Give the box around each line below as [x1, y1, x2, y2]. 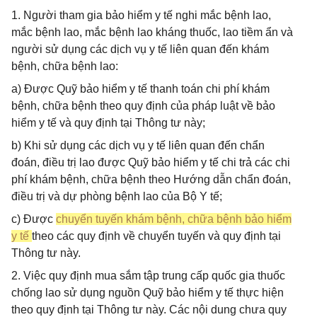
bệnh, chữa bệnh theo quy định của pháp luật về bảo [11, 100, 275, 112]
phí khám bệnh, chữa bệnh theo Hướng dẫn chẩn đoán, [11, 173, 291, 185]
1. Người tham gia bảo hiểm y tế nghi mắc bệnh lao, [11, 9, 271, 21]
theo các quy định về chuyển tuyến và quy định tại [32, 230, 281, 242]
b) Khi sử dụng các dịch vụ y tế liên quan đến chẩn [11, 139, 265, 151]
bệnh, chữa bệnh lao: [11, 60, 118, 72]
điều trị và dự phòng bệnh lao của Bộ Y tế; [11, 190, 222, 202]
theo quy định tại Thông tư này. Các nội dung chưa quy [11, 304, 287, 316]
